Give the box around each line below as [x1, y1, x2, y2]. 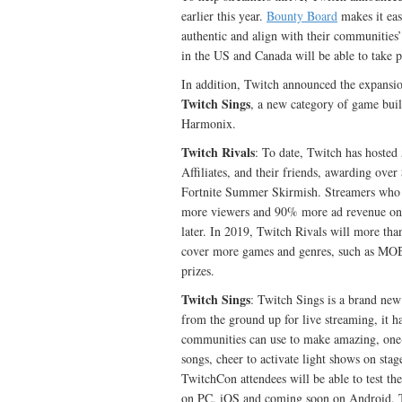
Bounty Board [267, 7, 337, 24]
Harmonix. [181, 115, 236, 132]
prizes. [181, 262, 214, 279]
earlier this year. [181, 7, 267, 24]
